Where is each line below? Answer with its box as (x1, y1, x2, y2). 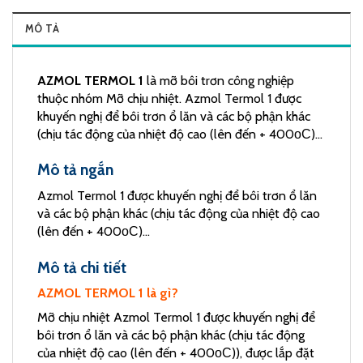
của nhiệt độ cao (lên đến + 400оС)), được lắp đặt (37, 345, 314, 361)
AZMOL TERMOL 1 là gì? (37, 285, 178, 301)
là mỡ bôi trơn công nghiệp (143, 72, 294, 88)
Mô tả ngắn (37, 160, 113, 180)
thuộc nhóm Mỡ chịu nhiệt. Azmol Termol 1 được (37, 90, 301, 106)
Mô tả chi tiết (37, 257, 126, 277)
